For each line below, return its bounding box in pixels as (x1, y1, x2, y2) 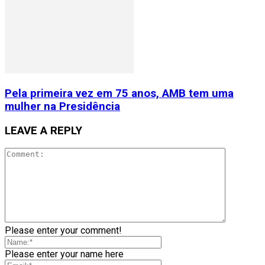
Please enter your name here (5, 248, 124, 260)
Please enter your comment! (5, 225, 122, 237)
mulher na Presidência (5, 99, 120, 113)
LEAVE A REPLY (5, 124, 82, 137)
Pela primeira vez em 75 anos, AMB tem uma (5, 86, 234, 100)
